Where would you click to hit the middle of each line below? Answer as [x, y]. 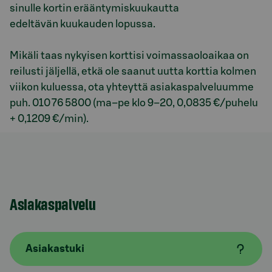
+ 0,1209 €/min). [49, 119]
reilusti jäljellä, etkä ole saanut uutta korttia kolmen [133, 71]
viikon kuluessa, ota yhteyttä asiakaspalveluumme [132, 87]
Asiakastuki [55, 249]
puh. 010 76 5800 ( [53, 103]
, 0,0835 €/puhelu [215, 103]
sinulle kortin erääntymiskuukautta [94, 8]
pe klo [133, 103]
